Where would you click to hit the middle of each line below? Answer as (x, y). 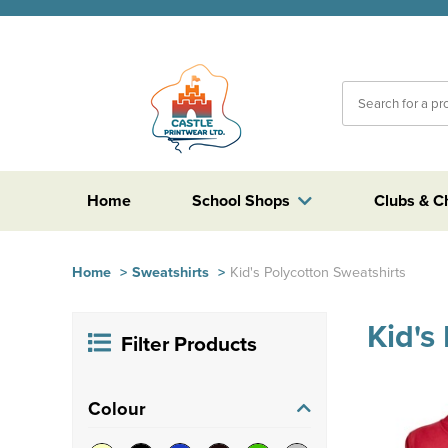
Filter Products (189, 344)
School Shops (241, 200)
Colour (117, 408)
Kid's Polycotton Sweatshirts (318, 271)
